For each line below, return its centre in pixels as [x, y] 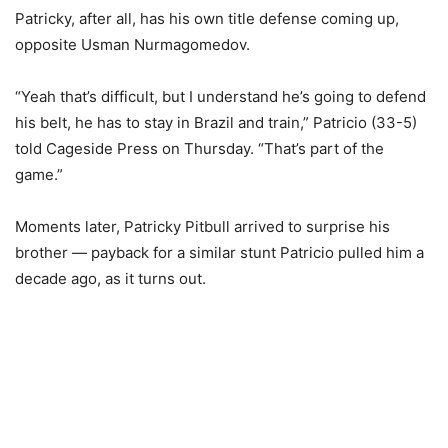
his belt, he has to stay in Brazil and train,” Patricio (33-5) [216, 122]
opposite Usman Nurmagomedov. [132, 44]
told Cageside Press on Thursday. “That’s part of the [199, 148]
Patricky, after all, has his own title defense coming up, [207, 18]
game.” [39, 174]
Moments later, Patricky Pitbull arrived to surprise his [202, 226]
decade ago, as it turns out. [110, 278]
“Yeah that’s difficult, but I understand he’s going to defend [220, 96]
